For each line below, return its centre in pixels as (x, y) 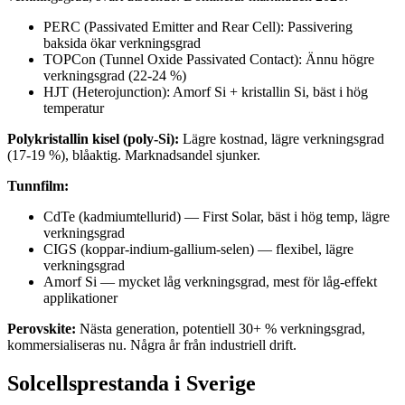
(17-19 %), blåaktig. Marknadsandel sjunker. (134, 155)
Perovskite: (42, 328)
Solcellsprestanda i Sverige (132, 383)
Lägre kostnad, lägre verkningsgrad (282, 138)
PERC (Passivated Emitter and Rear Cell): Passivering (198, 26)
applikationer (80, 297)
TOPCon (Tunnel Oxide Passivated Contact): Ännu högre (209, 59)
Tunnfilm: (38, 185)
